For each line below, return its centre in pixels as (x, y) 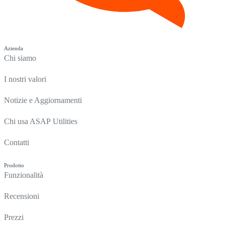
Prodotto (14, 165)
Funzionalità (24, 175)
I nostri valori (25, 79)
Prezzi (14, 217)
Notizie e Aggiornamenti (43, 100)
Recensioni (22, 196)
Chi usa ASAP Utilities (41, 122)
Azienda (14, 48)
